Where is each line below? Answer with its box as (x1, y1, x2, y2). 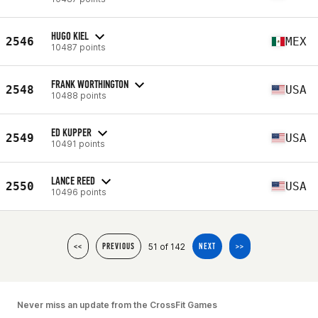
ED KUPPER (51, 125, 92, 139)
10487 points (51, 41, 106, 53)
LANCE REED (51, 173, 95, 187)
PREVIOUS (102, 241, 135, 251)
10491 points (51, 138, 105, 149)
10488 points (51, 89, 106, 101)
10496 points (51, 186, 106, 197)
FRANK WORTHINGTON (51, 77, 128, 91)
